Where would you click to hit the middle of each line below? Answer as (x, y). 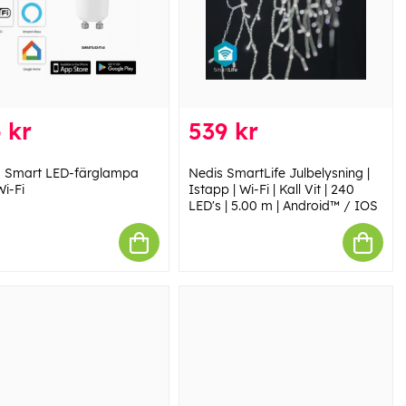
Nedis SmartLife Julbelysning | (279, 174)
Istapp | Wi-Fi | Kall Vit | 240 (271, 190)
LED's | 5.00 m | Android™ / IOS (283, 206)
